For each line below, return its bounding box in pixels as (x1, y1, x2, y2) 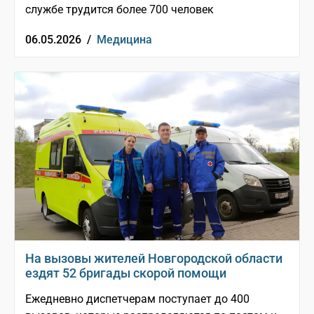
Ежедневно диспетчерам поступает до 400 (25, 292, 250, 306)
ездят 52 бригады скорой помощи (25, 266, 226, 281)
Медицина (97, 33, 152, 47)
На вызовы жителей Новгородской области (25, 251, 282, 266)
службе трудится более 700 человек (25, 3, 214, 17)
